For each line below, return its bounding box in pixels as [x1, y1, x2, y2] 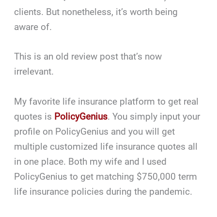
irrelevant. [14, 66, 54, 77]
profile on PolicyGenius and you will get [14, 125, 175, 137]
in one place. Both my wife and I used [14, 155, 167, 167]
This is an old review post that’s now [14, 51, 162, 62]
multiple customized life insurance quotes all [14, 140, 198, 152]
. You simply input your [108, 110, 201, 122]
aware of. [14, 21, 52, 33]
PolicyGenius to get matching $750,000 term [14, 170, 198, 182]
